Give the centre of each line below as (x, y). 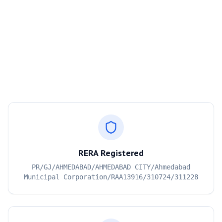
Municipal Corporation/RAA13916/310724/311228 (111, 177)
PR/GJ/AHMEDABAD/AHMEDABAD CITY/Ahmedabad (111, 167)
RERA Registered (111, 153)
